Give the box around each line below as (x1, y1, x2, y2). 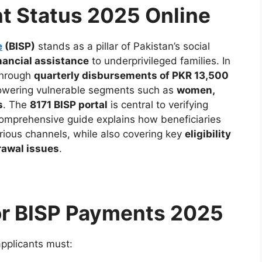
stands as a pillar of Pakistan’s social (35, 40, 210, 52)
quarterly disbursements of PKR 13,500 (34, 69, 229, 81)
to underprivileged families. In (89, 54, 230, 67)
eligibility (185, 127, 231, 140)
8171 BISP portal (30, 98, 108, 111)
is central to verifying (108, 98, 208, 111)
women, (177, 84, 215, 96)
